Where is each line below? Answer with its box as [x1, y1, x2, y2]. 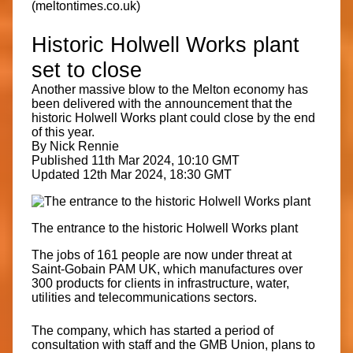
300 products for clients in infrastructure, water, [32, 276, 289, 290]
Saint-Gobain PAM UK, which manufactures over [32, 262, 303, 276]
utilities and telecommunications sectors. [32, 290, 257, 304]
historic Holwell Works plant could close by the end [32, 110, 315, 124]
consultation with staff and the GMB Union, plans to [32, 337, 315, 351]
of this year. [32, 124, 95, 139]
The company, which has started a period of [32, 323, 273, 337]
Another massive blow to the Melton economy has [32, 82, 308, 96]
